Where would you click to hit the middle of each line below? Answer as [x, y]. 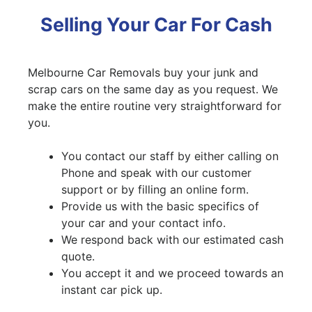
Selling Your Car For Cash [156, 25]
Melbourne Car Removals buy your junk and [143, 73]
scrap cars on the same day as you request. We [153, 89]
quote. [78, 257]
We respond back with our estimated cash [172, 240]
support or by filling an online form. [155, 190]
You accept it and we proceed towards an [172, 273]
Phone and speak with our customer [156, 173]
